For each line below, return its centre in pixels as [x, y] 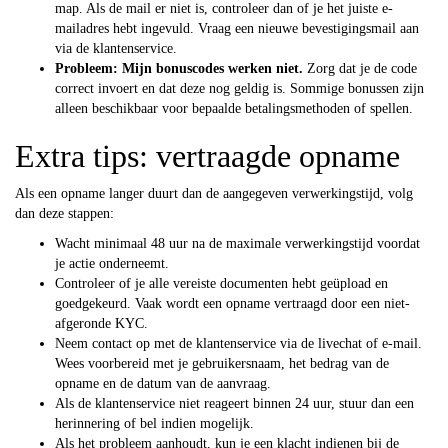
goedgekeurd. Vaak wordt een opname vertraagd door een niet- [232, 303]
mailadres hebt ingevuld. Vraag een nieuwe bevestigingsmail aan [237, 28]
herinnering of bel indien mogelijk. [154, 423]
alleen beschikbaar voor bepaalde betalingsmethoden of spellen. [234, 108]
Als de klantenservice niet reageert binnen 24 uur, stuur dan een [234, 403]
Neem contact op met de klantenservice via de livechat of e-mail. [238, 343]
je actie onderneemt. [112, 263]
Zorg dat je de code [360, 68]
